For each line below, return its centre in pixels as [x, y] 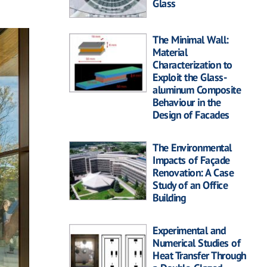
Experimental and [189, 231]
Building [169, 198]
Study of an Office [190, 185]
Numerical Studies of [196, 243]
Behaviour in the [187, 103]
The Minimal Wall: [191, 40]
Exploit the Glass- [190, 77]
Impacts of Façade [191, 160]
